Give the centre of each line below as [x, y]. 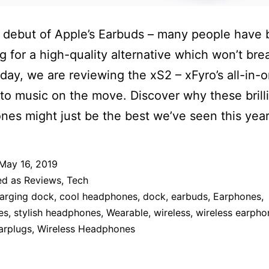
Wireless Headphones [86, 229]
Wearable [127, 213]
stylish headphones [57, 213]
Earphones [237, 197]
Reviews [43, 180]
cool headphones [98, 197]
